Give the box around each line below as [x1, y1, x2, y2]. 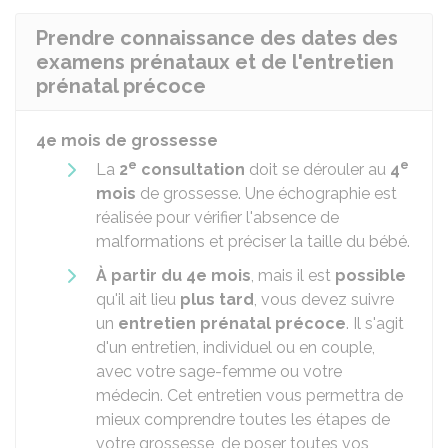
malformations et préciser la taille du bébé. [96, 232, 410, 251]
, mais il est [251, 266, 335, 285]
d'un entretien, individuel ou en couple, [96, 338, 375, 357]
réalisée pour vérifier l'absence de [96, 208, 339, 227]
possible [335, 266, 406, 285]
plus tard [180, 290, 254, 309]
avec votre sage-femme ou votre [96, 362, 342, 381]
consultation [137, 160, 245, 179]
